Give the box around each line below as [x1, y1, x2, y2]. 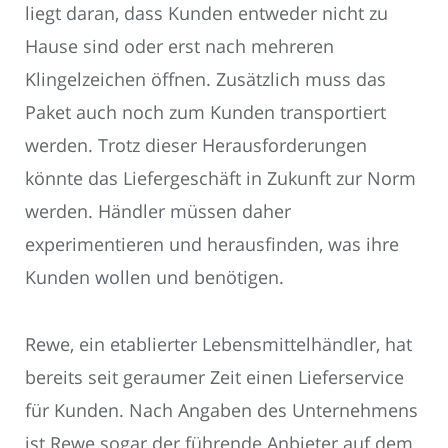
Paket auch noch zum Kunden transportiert [25, 100, 386, 125]
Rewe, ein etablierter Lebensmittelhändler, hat [25, 331, 412, 356]
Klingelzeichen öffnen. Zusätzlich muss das [25, 67, 386, 92]
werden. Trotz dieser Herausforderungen [25, 133, 367, 158]
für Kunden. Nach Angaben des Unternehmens [25, 397, 418, 422]
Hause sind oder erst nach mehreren [25, 34, 334, 59]
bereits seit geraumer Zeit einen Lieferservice [25, 364, 404, 389]
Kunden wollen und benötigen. [25, 265, 284, 290]
